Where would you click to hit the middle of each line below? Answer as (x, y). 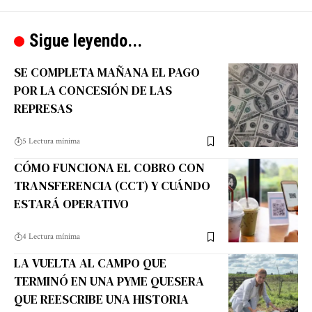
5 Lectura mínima (51, 141)
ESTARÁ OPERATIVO (71, 204)
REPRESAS (43, 109)
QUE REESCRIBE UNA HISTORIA (101, 299)
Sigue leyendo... (86, 41)
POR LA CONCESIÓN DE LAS (93, 91)
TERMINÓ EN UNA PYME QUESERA (109, 281)
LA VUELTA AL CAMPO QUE (90, 263)
